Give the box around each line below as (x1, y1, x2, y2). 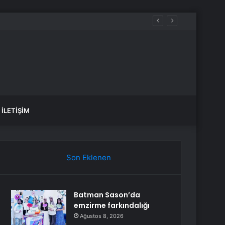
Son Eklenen (66, 153, 111, 162)
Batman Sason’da (74, 190, 141, 200)
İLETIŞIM (2, 106, 30, 115)
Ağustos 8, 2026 (80, 212, 124, 219)
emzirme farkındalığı (74, 200, 150, 210)
